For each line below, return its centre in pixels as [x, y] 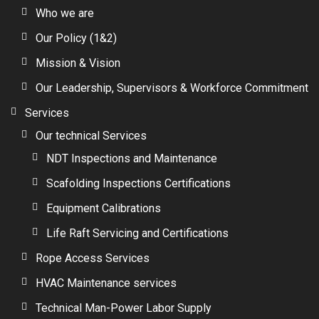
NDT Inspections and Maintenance [132, 158]
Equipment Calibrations [104, 208]
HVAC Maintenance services [106, 283]
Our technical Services [91, 136]
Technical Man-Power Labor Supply [124, 308]
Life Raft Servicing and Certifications [137, 233]
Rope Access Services [93, 258]
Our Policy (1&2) [76, 38]
